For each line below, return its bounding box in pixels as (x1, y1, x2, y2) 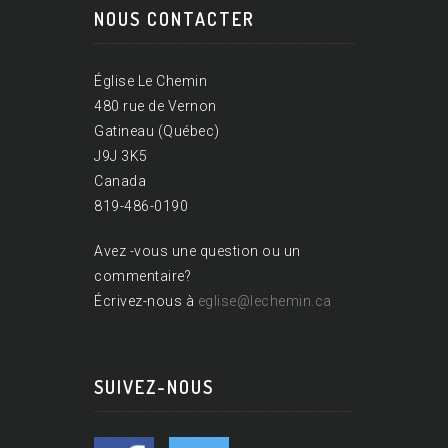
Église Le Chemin (94, 73, 207, 90)
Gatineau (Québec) (94, 123, 220, 140)
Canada (94, 173, 146, 190)
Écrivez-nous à (94, 293, 198, 310)
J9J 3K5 (94, 148, 148, 165)
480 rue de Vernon (94, 98, 217, 115)
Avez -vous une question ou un (94, 243, 301, 260)
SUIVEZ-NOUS (94, 376, 214, 399)
